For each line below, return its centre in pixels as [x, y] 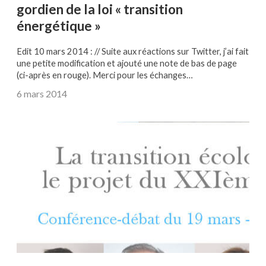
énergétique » [59, 26]
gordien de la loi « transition [100, 9]
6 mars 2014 [42, 93]
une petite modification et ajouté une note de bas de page [127, 63]
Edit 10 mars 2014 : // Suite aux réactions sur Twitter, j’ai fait [133, 51]
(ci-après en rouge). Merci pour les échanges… [105, 75]
